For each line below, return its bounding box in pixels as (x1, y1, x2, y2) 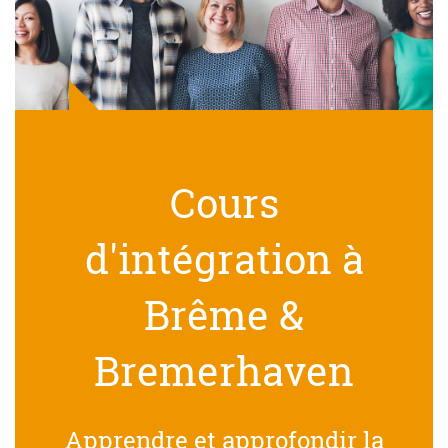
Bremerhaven (94, 344, 354, 397)
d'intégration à (84, 232, 364, 285)
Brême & (144, 288, 304, 341)
